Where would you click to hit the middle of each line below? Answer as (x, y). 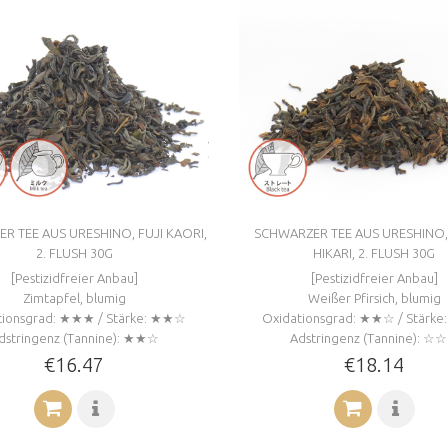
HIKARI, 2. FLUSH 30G (374, 253)
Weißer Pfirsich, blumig (374, 298)
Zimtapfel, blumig (74, 298)
